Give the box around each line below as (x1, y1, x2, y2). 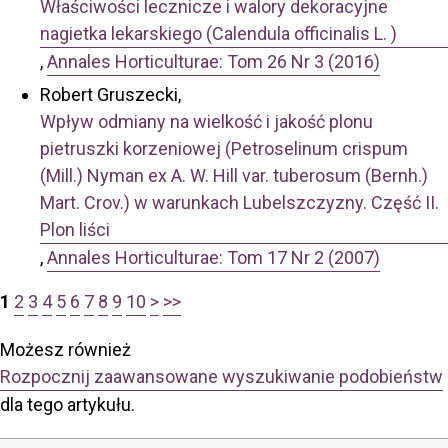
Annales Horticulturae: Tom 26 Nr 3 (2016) (47, 51, 380, 73)
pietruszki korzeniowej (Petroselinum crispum (40, 137, 408, 159)
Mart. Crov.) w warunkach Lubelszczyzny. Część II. (40, 191, 439, 213)
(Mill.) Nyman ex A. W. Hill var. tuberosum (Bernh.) (40, 164, 428, 186)
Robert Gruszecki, (40, 83, 181, 105)
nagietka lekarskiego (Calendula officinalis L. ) (40, 23, 397, 45)
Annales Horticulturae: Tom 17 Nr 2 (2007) (47, 246, 380, 268)
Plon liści (40, 218, 110, 240)
